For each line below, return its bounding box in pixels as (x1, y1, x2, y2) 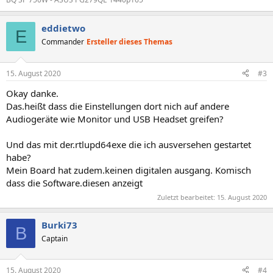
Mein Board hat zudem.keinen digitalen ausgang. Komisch (6, 163, 251, 176)
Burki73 (41, 219, 77, 231)
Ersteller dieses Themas (87, 37, 172, 47)
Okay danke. (6, 87, 58, 99)
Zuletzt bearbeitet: (157, 193, 217, 202)
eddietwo (41, 22, 85, 34)
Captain (41, 233, 68, 244)
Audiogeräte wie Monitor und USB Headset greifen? (6, 112, 224, 125)
